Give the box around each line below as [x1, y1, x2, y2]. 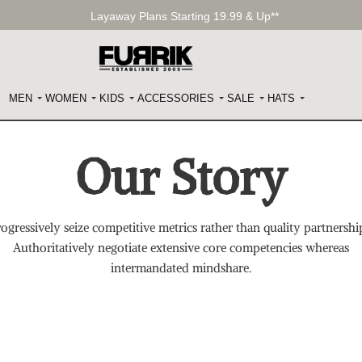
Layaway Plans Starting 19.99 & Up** [90, 10, 280, 23]
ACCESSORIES [137, 91, 215, 104]
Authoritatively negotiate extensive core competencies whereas [13, 239, 349, 255]
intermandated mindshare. [111, 259, 251, 276]
